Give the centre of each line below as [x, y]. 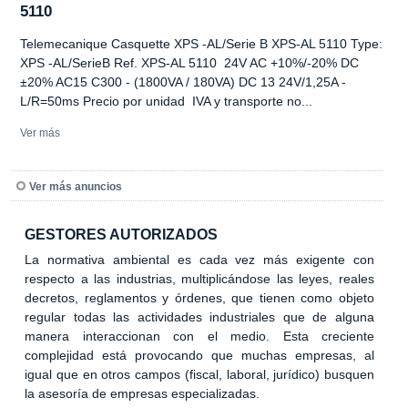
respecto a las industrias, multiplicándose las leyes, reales [199, 278]
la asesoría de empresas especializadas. [142, 393]
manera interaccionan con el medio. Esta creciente [199, 336]
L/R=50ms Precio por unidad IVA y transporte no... [166, 101]
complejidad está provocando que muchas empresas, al [199, 355]
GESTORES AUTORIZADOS [121, 234]
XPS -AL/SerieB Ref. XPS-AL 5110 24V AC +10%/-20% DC [189, 62]
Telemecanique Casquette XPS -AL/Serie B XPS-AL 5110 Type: [201, 43]
